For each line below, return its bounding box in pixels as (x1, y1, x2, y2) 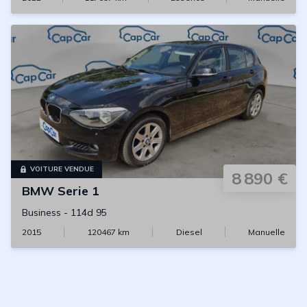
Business (22, 206, 61, 219)
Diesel (175, 227, 202, 237)
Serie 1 (58, 183, 99, 199)
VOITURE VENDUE (30, 164, 94, 173)
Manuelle (247, 227, 285, 237)
